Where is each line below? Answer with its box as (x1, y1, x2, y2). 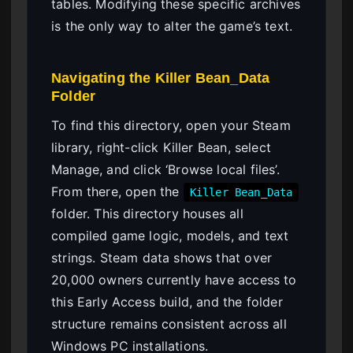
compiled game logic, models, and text (51, 228, 289, 244)
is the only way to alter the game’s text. (51, 17, 293, 34)
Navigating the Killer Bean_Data (51, 69, 270, 86)
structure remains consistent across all (51, 316, 287, 333)
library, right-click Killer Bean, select (51, 139, 271, 156)
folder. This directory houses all (51, 206, 243, 222)
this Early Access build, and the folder (51, 294, 283, 310)
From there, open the (51, 184, 184, 200)
